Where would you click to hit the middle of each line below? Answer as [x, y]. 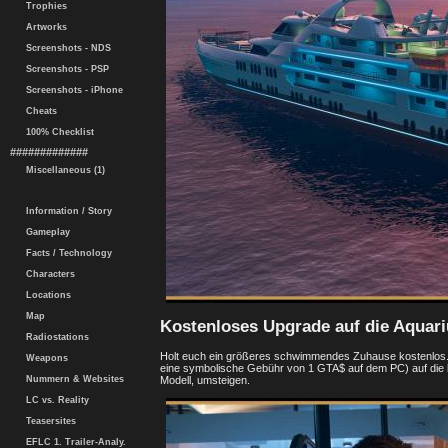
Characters [47, 274]
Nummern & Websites [72, 379]
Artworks [43, 27]
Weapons [44, 358]
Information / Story [66, 211]
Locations [45, 295]
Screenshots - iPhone [71, 90]
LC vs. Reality [54, 400]
